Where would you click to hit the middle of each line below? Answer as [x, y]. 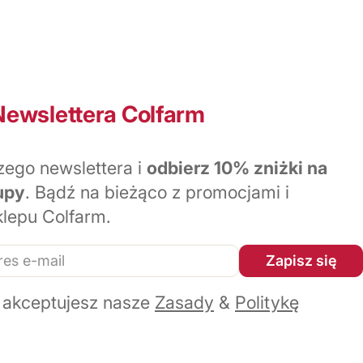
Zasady [184, 303]
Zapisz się [301, 261]
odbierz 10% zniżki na [237, 168]
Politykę [267, 303]
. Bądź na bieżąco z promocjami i [157, 192]
